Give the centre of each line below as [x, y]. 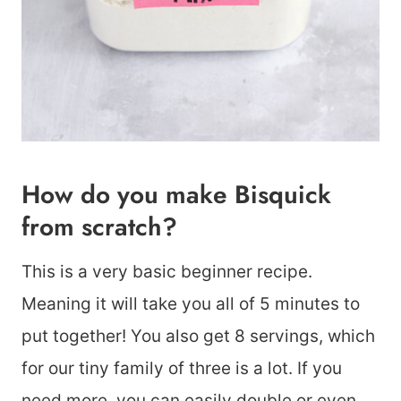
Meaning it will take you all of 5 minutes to [191, 304]
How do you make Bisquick [176, 195]
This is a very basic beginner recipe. [167, 272]
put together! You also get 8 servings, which [198, 337]
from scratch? [99, 227]
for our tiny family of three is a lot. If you [182, 369]
